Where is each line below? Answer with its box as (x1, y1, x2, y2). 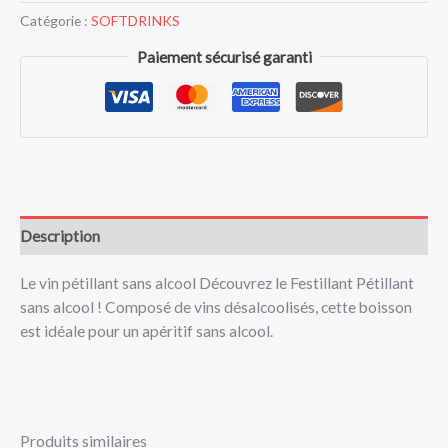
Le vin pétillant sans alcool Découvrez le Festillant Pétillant (20, 273, 414, 292)
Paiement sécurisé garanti (136, 47, 312, 66)
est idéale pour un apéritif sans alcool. (20, 321, 273, 340)
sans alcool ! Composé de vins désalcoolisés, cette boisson (20, 297, 412, 316)
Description (20, 226, 100, 245)
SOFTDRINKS (91, 12, 180, 30)
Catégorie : (20, 12, 91, 30)
